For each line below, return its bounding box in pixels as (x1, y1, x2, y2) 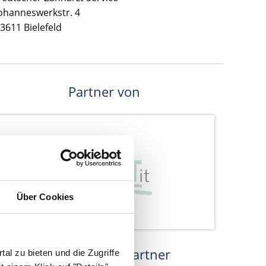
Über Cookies (16, 192, 74, 202)
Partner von (68, 83, 141, 101)
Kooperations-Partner (38, 246, 170, 264)
